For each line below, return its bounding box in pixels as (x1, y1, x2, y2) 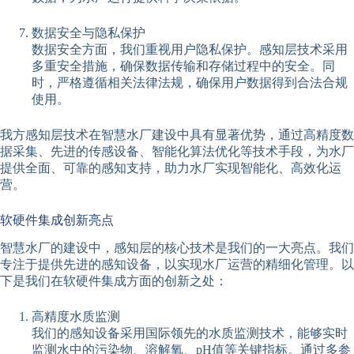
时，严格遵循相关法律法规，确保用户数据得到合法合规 (32, 75, 348, 89)
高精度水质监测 (32, 310, 120, 324)
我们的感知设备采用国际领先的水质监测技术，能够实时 (32, 326, 348, 341)
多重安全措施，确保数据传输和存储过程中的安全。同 (32, 58, 335, 73)
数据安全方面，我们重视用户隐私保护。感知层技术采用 (32, 42, 348, 56)
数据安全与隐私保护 (32, 25, 145, 40)
